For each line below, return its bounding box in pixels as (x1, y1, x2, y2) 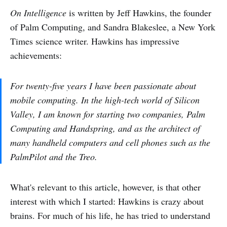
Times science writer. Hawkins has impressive (10, 35, 179, 47)
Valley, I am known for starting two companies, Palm (10, 108, 205, 120)
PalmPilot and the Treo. (10, 150, 97, 163)
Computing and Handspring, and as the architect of (10, 122, 200, 134)
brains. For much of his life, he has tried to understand (10, 209, 210, 221)
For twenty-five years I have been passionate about (10, 80, 196, 92)
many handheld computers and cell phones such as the (10, 136, 210, 148)
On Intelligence (10, 7, 66, 19)
